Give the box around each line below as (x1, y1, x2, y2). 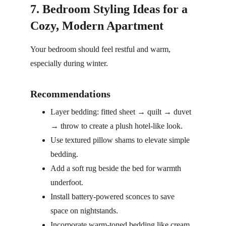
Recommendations (30, 88, 110, 99)
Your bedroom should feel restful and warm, (30, 45, 173, 53)
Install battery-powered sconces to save (50, 192, 177, 201)
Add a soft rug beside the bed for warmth (50, 164, 183, 173)
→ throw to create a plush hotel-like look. (50, 122, 183, 130)
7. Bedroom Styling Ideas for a (30, 3, 191, 16)
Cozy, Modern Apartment (30, 19, 163, 32)
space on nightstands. (50, 206, 118, 215)
